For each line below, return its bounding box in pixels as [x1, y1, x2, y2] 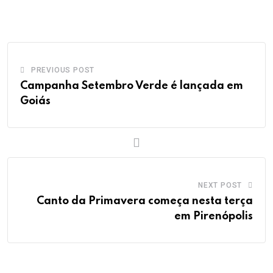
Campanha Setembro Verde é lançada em [20, 80, 243, 91]
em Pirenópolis [174, 211, 253, 222]
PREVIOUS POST [30, 66, 95, 74]
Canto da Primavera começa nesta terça [37, 196, 253, 207]
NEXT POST [197, 181, 243, 190]
